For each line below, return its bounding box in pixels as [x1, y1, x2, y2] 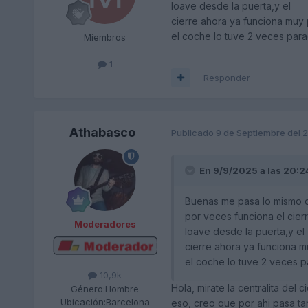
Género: [71, 283, 106, 294]
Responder [203, 71, 250, 83]
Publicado [170, 127, 216, 139]
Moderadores [74, 218, 136, 230]
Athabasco [69, 124, 135, 140]
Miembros [84, 31, 126, 43]
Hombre [105, 283, 140, 294]
